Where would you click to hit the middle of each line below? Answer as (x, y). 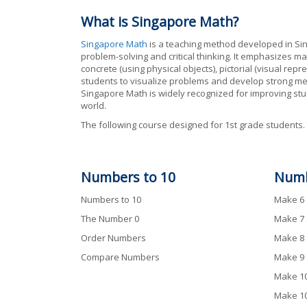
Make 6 (289, 199)
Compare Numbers (120, 257)
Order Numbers (113, 237)
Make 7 (289, 218)
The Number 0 (110, 218)
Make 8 (289, 237)
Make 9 (289, 257)
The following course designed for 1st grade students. (193, 124)
